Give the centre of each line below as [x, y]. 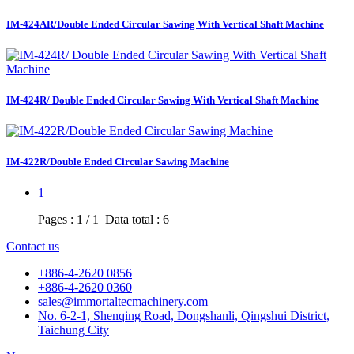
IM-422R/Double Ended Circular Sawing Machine [118, 162]
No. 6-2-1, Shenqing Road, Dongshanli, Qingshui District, [184, 316]
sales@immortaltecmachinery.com [123, 302]
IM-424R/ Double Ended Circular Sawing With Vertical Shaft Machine [163, 100]
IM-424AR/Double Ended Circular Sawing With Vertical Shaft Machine [165, 24]
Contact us [33, 247]
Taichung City [73, 330]
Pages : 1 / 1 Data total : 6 [104, 220]
